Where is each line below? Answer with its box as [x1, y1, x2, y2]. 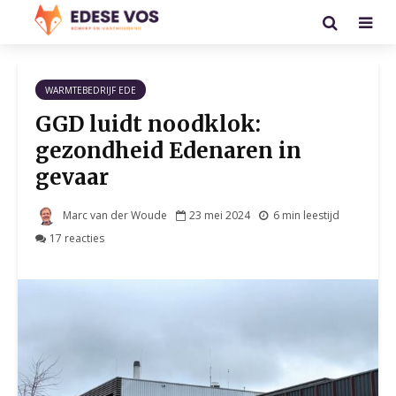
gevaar [35, 164, 109, 191]
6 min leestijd [273, 208, 339, 224]
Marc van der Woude [60, 208, 167, 224]
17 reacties [49, 230, 104, 246]
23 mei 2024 [189, 208, 250, 224]
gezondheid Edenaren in [35, 137, 301, 164]
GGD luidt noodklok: [35, 110, 261, 138]
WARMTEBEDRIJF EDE [45, 84, 136, 96]
